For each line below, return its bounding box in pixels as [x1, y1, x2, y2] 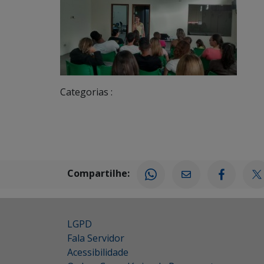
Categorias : [60, 85, 113, 98]
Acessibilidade [67, 246, 128, 259]
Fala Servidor [67, 232, 124, 245]
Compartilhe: [67, 167, 130, 180]
